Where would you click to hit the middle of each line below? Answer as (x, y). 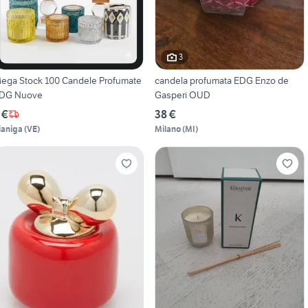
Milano (167, 129)
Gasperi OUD (182, 95)
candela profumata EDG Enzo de (221, 80)
